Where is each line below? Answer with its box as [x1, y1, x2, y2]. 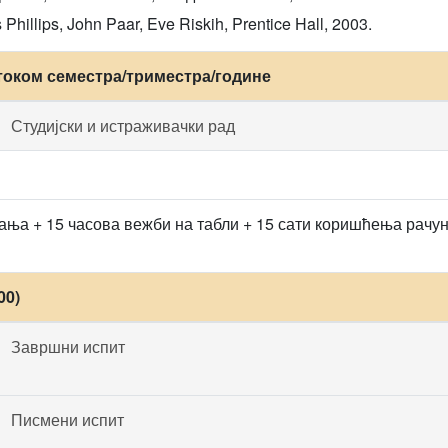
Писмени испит [11, 408, 124, 431]
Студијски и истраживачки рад [11, 114, 235, 137]
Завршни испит [11, 335, 125, 358]
